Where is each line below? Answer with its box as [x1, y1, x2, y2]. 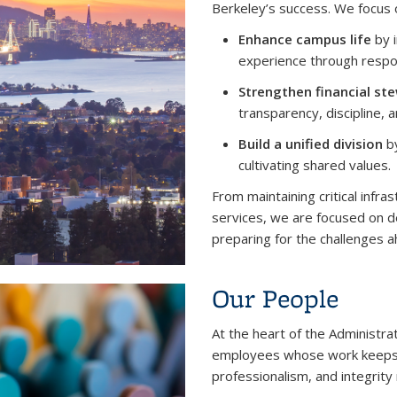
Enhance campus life [238, 29, 371, 48]
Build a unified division [238, 134, 383, 152]
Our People [212, 280, 339, 315]
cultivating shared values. [238, 155, 391, 174]
